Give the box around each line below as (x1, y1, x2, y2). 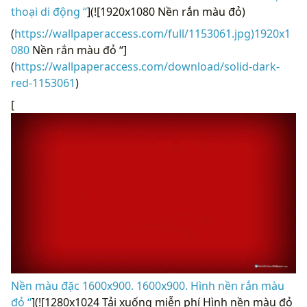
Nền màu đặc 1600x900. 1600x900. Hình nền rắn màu (11, 278, 284, 294)
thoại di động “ (11, 4, 87, 20)
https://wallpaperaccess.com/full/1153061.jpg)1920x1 (14, 26, 291, 42)
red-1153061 (11, 75, 75, 91)
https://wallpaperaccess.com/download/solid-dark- (14, 59, 280, 75)
